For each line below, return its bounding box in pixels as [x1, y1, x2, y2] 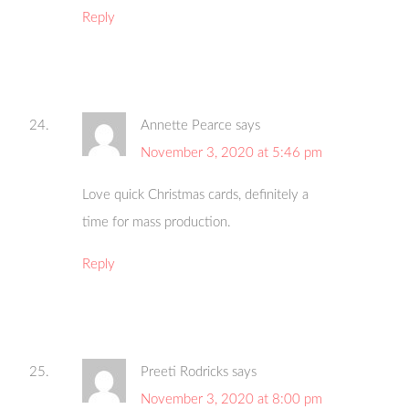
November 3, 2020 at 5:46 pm [141, 146, 323, 161]
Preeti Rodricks [141, 365, 229, 380]
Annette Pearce [141, 119, 233, 133]
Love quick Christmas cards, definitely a [82, 188, 309, 203]
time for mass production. [82, 215, 232, 230]
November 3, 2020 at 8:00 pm [141, 393, 323, 407]
